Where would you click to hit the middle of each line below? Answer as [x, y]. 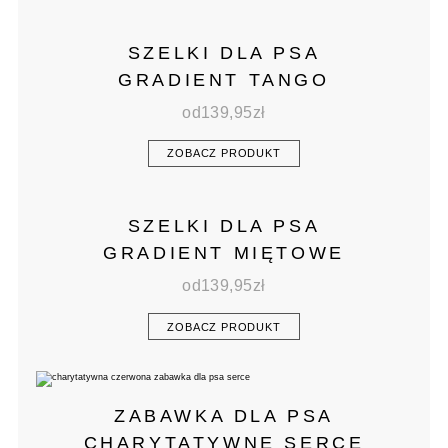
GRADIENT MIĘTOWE [224, 253]
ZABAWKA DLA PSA [224, 416]
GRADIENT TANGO [224, 79]
